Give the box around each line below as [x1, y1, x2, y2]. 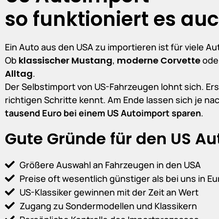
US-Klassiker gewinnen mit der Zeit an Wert [20, 186, 198, 198]
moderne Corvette [117, 54, 200, 66]
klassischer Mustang [19, 54, 112, 66]
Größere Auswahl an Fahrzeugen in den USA [20, 158, 201, 171]
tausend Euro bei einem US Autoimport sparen [5, 107, 201, 119]
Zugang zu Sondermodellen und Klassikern [20, 199, 197, 212]
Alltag [5, 67, 33, 80]
